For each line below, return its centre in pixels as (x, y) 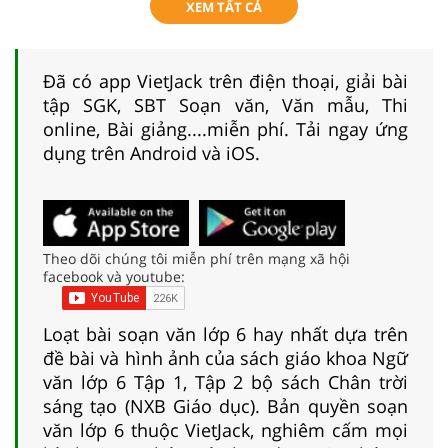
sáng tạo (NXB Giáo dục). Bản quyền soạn (225, 405)
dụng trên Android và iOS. (151, 152)
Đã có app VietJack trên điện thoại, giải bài (225, 80)
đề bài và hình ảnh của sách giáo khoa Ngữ (225, 357)
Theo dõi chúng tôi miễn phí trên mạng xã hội (196, 258)
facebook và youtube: (114, 276)
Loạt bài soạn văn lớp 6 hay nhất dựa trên (225, 333)
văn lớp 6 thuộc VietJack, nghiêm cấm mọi (225, 429)
